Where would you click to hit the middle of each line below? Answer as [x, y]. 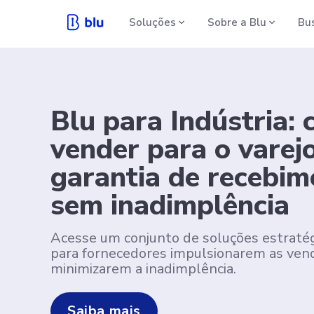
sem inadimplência [170, 205]
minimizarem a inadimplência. [143, 268]
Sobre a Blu [237, 22]
